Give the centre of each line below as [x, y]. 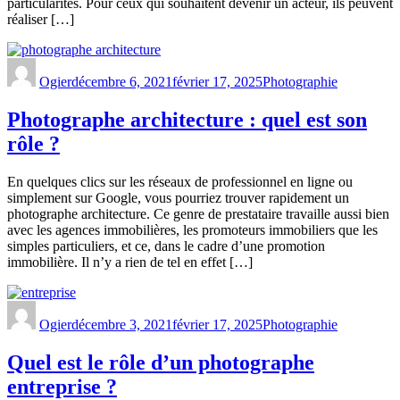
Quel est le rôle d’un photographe [161, 363]
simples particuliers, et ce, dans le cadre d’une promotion [166, 246]
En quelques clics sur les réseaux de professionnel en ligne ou [180, 182]
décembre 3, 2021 [122, 325]
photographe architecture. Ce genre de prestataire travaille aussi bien [198, 214]
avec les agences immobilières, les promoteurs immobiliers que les [192, 230]
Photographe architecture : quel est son [187, 120]
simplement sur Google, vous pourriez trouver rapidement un [178, 198]
